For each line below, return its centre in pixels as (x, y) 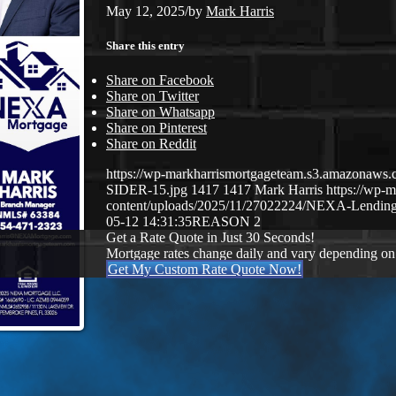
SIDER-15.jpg (147, 190)
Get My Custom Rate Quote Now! (205, 270)
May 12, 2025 (145, 11)
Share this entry (145, 45)
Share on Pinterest (156, 128)
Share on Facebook (160, 80)
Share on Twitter (152, 96)
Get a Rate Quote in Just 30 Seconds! (210, 238)
